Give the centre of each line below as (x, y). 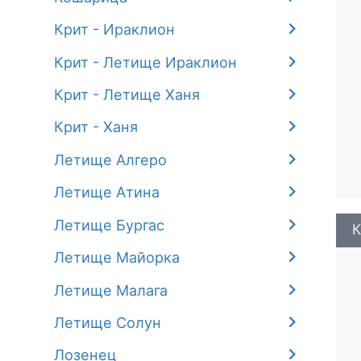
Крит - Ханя (96, 127)
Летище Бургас (110, 224)
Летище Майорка (117, 257)
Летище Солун (108, 323)
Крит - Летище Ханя (127, 94)
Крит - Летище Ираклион (146, 62)
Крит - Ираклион (115, 29)
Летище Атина (107, 192)
